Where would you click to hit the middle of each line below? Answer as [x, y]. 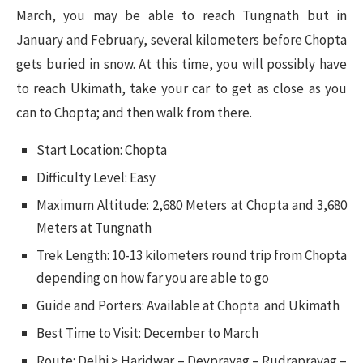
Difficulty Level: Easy [96, 178]
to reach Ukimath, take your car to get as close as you [181, 89]
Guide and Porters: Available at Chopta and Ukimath [188, 306]
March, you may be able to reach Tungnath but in [181, 16]
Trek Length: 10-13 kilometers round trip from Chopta [192, 256]
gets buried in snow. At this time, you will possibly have [181, 64]
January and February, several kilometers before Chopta [181, 40]
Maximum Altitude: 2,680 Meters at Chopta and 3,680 [192, 205]
